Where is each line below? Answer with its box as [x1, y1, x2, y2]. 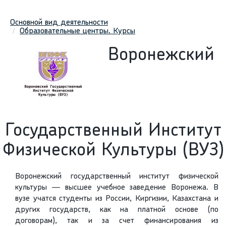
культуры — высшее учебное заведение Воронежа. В [15, 184, 218, 192]
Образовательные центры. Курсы [20, 27, 135, 36]
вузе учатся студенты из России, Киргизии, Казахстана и [15, 195, 218, 203]
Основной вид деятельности [10, 19, 108, 27]
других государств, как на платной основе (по [15, 206, 218, 214]
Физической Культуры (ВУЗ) [2, 142, 224, 160]
